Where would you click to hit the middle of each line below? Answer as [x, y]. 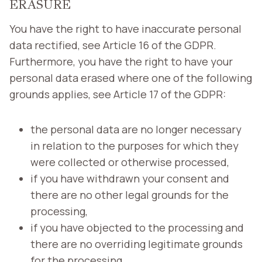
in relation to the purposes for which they [135, 145]
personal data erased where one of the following [131, 77]
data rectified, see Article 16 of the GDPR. [113, 45]
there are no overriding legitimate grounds [137, 244]
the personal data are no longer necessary [136, 129]
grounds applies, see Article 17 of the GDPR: [118, 94]
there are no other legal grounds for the [130, 194]
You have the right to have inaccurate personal [125, 28]
